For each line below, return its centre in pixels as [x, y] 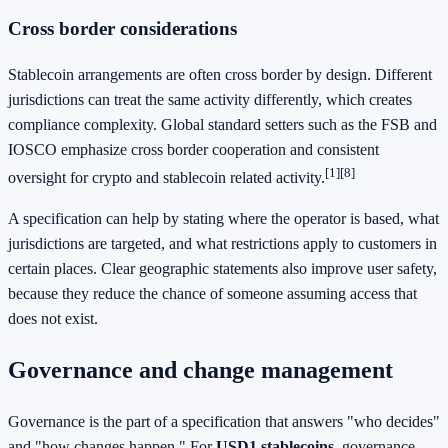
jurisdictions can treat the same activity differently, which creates [210, 99]
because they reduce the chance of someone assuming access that [212, 294]
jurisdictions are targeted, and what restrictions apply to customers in [222, 244]
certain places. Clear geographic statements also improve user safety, [222, 269]
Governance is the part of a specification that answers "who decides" [224, 422]
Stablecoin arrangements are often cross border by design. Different [220, 74]
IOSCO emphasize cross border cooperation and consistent [193, 149]
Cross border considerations [122, 29]
